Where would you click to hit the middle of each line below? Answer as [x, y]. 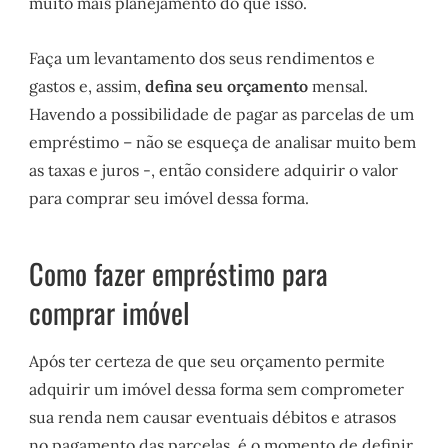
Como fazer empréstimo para [179, 273]
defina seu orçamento [227, 85]
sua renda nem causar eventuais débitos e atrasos [213, 416]
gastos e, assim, [87, 85]
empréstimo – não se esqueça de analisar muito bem [223, 141]
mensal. [338, 85]
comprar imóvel [110, 312]
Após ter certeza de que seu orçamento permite [207, 360]
